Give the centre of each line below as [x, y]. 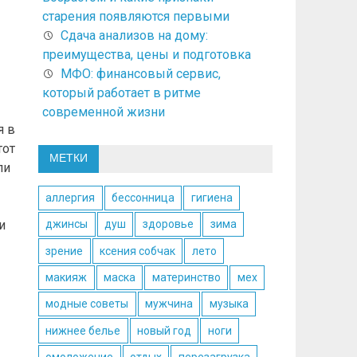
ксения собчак [137, 251]
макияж [67, 277]
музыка [229, 304]
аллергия [71, 197]
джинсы [67, 224]
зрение [65, 251]
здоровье [168, 224]
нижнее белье [83, 330]
